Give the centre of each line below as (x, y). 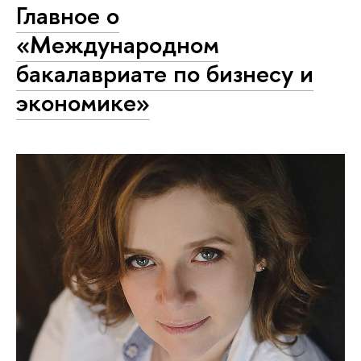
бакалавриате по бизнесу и (165, 73)
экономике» (83, 102)
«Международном (118, 44)
